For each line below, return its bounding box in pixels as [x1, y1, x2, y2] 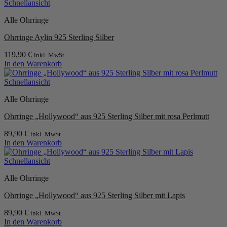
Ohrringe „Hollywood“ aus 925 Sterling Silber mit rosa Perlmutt [4, 111, 209, 121]
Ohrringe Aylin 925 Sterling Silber [4, 32, 114, 42]
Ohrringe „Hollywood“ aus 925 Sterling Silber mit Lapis [4, 191, 185, 200]
